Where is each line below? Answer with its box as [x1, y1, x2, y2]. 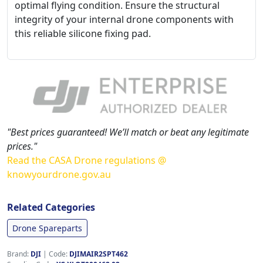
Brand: [7, 249, 31, 259]
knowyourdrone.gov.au [7, 168, 111, 181]
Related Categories [7, 201, 95, 214]
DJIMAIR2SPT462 [69, 249, 128, 259]
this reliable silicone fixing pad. [15, 27, 151, 40]
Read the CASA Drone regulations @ [7, 154, 166, 167]
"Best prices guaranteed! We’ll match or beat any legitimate [7, 126, 249, 139]
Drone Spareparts [12, 222, 82, 234]
